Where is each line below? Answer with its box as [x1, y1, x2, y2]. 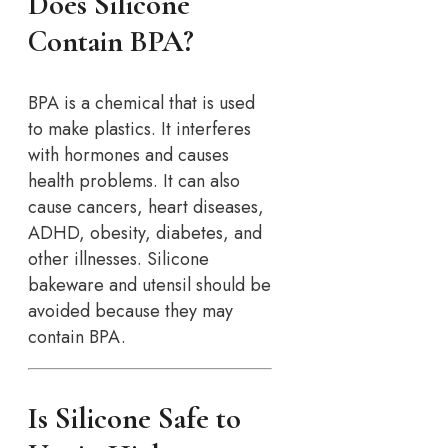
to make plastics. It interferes [28, 116, 251, 143]
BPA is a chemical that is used [28, 90, 255, 117]
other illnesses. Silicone [28, 246, 209, 273]
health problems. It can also [28, 168, 240, 195]
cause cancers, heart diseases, [28, 194, 264, 221]
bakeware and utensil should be [28, 272, 271, 299]
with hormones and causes [28, 142, 229, 169]
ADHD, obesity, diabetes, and [28, 220, 262, 247]
